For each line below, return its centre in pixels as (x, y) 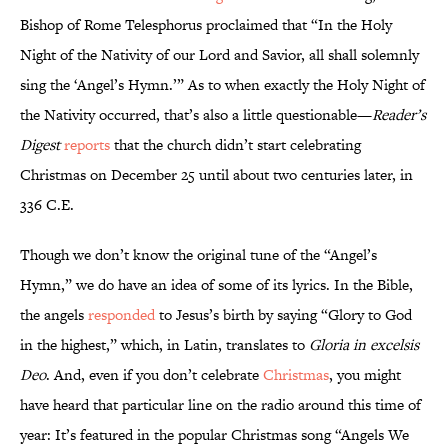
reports (87, 145)
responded (121, 315)
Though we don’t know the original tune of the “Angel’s (198, 255)
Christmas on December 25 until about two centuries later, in (216, 175)
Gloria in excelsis (364, 345)
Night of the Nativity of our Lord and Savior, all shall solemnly (219, 55)
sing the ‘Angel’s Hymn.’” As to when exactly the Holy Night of (222, 85)
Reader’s (399, 115)
